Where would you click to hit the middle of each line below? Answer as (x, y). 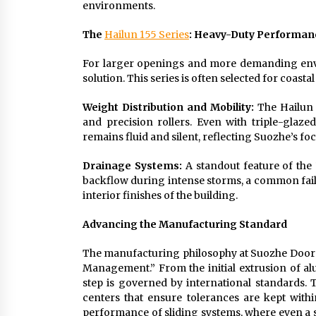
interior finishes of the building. (160, 195)
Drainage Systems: (132, 166)
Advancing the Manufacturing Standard (185, 224)
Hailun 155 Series (147, 35)
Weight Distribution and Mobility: (168, 107)
